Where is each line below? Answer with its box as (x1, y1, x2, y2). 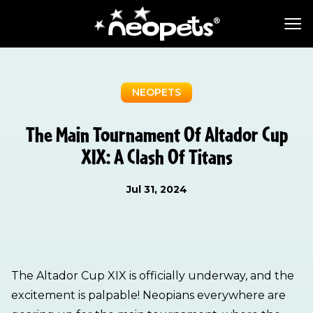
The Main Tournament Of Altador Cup (25, 124, 288, 146)
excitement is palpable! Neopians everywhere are (11, 289, 286, 302)
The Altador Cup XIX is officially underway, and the (11, 269, 294, 282)
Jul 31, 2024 (126, 183, 187, 196)
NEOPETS (132, 86, 181, 99)
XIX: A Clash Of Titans (80, 146, 233, 168)
